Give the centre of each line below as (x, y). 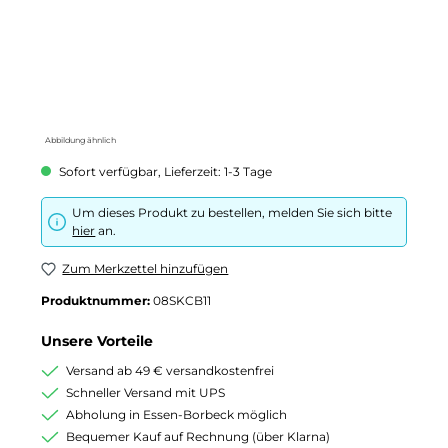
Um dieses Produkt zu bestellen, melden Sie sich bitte (232, 212)
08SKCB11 (182, 300)
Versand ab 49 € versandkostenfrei (170, 370)
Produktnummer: (97, 300)
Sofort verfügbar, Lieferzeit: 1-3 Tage (164, 171)
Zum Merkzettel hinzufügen (145, 269)
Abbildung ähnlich (80, 139)
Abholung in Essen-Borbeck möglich (176, 414)
